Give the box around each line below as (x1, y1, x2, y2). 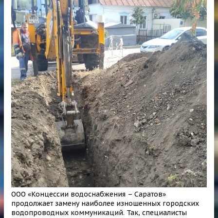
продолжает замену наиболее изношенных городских (11, 199, 199, 208)
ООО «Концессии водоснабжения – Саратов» (11, 189, 166, 199)
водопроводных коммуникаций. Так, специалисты (11, 208, 187, 217)
